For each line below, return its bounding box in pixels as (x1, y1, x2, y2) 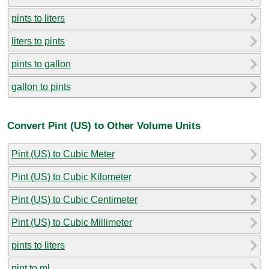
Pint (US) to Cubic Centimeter (11, 194, 138, 205)
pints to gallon (11, 58, 71, 69)
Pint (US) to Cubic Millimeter (11, 217, 132, 228)
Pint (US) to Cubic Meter (11, 148, 115, 159)
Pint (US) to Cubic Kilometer (11, 171, 131, 182)
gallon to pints (11, 81, 71, 92)
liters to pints (11, 35, 65, 46)
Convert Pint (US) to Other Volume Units (7, 119, 201, 132)
